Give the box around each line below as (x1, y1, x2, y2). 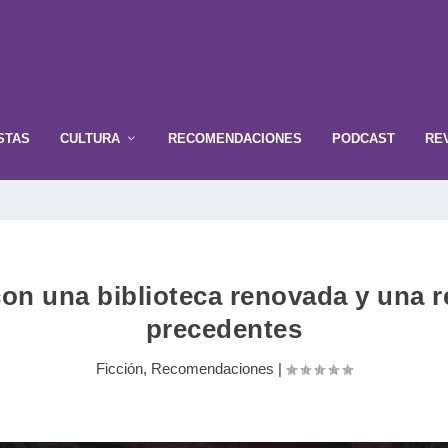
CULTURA (60, 130, 120, 146)
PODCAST (332, 130, 395, 146)
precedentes (145, 314, 303, 345)
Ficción (96, 360, 143, 378)
